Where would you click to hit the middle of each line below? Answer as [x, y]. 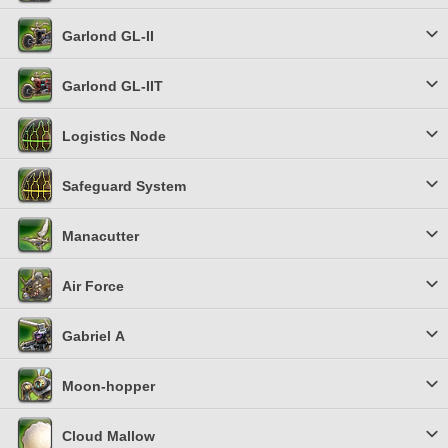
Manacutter [100, 236]
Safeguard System [124, 186]
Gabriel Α [93, 336]
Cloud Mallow [108, 436]
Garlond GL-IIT [112, 86]
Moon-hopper [108, 386]
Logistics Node [114, 136]
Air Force [93, 286]
